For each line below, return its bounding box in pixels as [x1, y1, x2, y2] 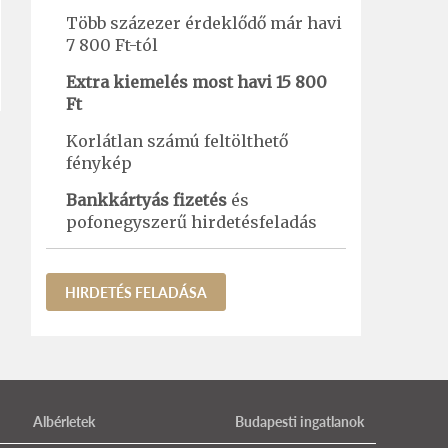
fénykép [66, 153, 132, 173]
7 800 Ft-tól [66, 35, 158, 55]
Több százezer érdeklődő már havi [66, 13, 342, 33]
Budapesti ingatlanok [234, 411, 364, 431]
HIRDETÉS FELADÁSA [65, 282, 207, 302]
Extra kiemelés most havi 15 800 [66, 72, 327, 92]
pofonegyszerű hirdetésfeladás [66, 212, 317, 232]
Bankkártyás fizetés [66, 190, 227, 210]
